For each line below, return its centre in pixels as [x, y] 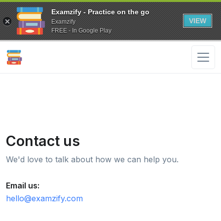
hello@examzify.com [44, 198]
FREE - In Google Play [81, 30]
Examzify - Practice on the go [100, 12]
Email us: [23, 185]
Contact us [43, 141]
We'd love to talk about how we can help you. [92, 159]
